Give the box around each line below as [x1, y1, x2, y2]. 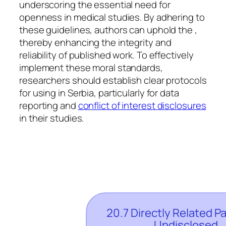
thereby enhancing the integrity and [19, 35, 172, 49]
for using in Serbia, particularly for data [19, 86, 179, 99]
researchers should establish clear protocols [19, 73, 207, 87]
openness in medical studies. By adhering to [19, 10, 205, 24]
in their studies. [19, 111, 84, 125]
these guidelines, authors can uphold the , [19, 23, 197, 36]
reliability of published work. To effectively [19, 48, 194, 62]
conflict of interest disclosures [78, 98, 206, 112]
